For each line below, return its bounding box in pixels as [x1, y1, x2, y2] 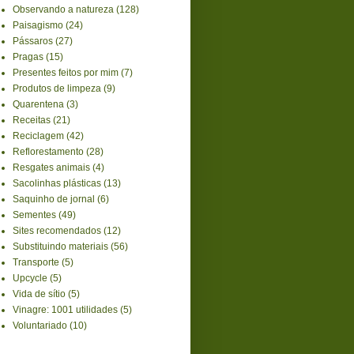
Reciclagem [13, 130, 64, 141]
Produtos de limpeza [13, 82, 101, 94]
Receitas [13, 114, 51, 126]
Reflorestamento [13, 145, 84, 157]
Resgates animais [13, 161, 90, 173]
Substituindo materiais [13, 240, 108, 252]
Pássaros [13, 35, 53, 47]
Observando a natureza [13, 3, 114, 15]
